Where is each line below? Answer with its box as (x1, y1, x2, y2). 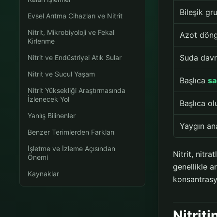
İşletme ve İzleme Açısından (28, 144, 116, 153)
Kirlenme (28, 37, 55, 45)
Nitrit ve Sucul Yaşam (28, 70, 95, 78)
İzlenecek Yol (28, 95, 70, 103)
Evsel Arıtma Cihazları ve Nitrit (28, 12, 123, 20)
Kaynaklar (28, 170, 60, 178)
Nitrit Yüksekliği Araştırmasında (28, 86, 126, 94)
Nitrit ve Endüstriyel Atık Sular (28, 53, 122, 62)
